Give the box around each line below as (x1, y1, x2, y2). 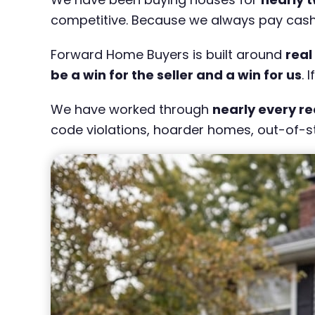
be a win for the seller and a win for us (51, 65, 302, 84)
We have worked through (51, 100, 212, 118)
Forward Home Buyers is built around (51, 45, 285, 63)
